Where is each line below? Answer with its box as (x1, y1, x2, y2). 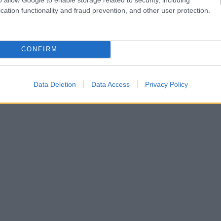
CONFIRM (21, 45, 58, 53)
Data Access (91, 80, 130, 88)
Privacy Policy (145, 80, 188, 88)
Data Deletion (33, 80, 76, 88)
